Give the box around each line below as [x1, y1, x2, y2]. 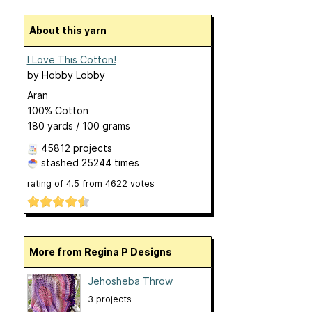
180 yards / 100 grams [26, 120, 130, 132]
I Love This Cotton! [26, 54, 116, 65]
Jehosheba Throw [87, 275, 173, 288]
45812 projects [40, 142, 112, 154]
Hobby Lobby [41, 69, 105, 81]
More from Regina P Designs [38, 246, 172, 258]
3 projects [87, 294, 132, 305]
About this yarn [36, 24, 107, 36]
